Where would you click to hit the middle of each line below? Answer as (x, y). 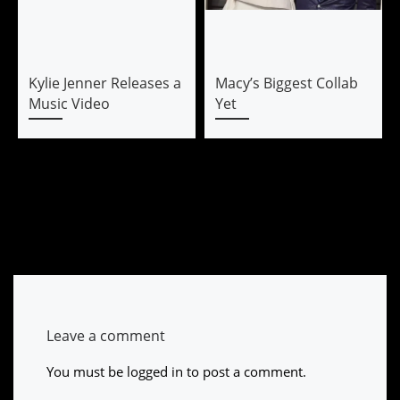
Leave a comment (105, 335)
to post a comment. (244, 372)
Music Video (69, 104)
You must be (86, 372)
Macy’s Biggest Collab (286, 83)
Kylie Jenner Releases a (104, 83)
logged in (154, 372)
